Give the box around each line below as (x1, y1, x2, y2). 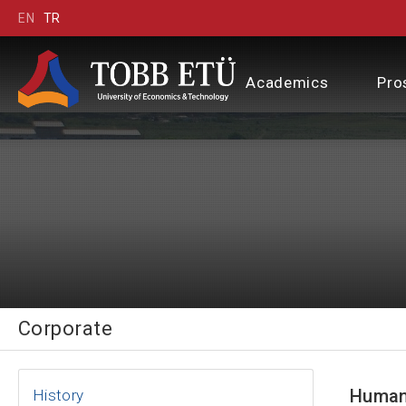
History (33, 386, 84, 404)
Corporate (18, 317, 112, 340)
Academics (246, 73, 329, 92)
